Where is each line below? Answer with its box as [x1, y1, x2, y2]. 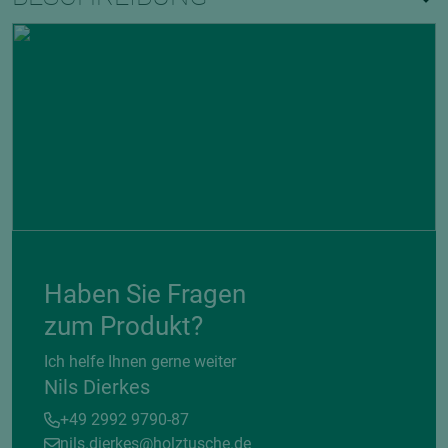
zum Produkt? [44, 311, 203, 341]
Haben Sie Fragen [44, 279, 246, 309]
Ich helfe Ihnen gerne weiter [44, 352, 236, 371]
